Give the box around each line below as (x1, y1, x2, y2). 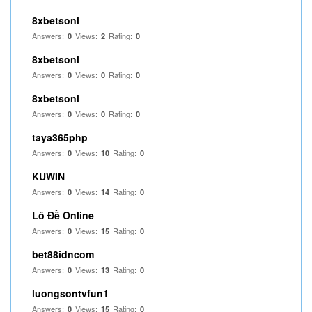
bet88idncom (32, 247, 94, 261)
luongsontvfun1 (32, 286, 109, 300)
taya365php (32, 130, 88, 144)
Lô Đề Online (32, 208, 94, 222)
